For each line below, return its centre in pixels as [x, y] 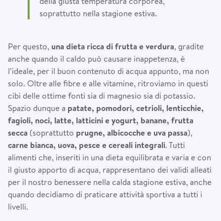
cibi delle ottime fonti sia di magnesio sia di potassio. [102, 95]
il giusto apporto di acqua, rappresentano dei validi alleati [110, 169]
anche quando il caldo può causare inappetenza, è [96, 58]
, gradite [189, 46]
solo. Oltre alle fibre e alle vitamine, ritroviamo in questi [108, 83]
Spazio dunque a [38, 108]
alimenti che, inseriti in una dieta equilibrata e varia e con [110, 157]
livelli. [18, 206]
